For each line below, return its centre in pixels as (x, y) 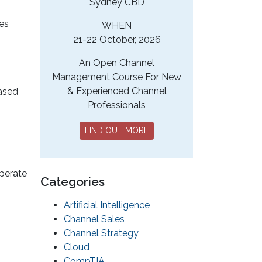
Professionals (117, 105)
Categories (73, 182)
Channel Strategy (101, 233)
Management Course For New (117, 77)
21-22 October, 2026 (117, 40)
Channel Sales (94, 219)
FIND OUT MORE (117, 131)
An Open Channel (117, 63)
